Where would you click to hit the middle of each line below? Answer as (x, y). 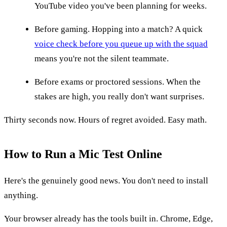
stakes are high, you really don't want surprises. (119, 96)
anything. (21, 195)
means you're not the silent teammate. (102, 58)
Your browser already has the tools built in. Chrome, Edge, (108, 218)
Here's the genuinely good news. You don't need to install (106, 180)
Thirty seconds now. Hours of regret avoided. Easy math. (105, 120)
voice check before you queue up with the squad (121, 44)
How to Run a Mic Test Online (83, 154)
